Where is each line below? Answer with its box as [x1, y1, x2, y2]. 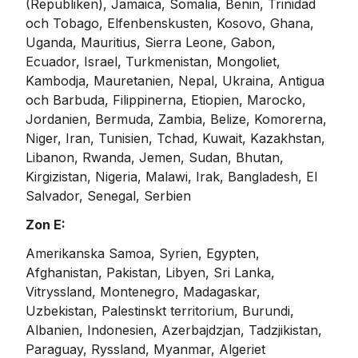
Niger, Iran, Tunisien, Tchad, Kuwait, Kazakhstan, [26, 130, 329, 147]
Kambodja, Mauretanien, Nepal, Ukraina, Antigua [26, 73, 328, 89]
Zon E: [26, 217, 66, 233]
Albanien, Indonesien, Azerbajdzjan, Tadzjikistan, [26, 322, 326, 339]
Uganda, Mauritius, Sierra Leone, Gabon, [26, 34, 280, 51]
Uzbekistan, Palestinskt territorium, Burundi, [26, 303, 298, 320]
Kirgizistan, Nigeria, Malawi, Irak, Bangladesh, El [26, 169, 321, 185]
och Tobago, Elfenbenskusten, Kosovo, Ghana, [26, 15, 318, 32]
